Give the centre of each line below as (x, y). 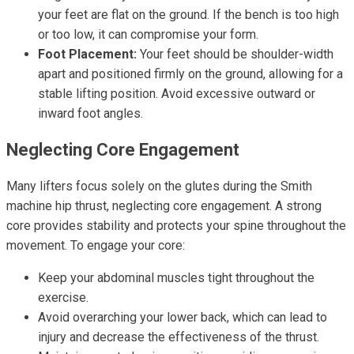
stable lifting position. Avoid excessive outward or (177, 94)
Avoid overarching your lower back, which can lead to (183, 317)
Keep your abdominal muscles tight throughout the (176, 278)
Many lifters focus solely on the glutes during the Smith (159, 186)
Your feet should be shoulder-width (235, 54)
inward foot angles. (90, 113)
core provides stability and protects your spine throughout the (176, 226)
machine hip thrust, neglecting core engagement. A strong (164, 206)
